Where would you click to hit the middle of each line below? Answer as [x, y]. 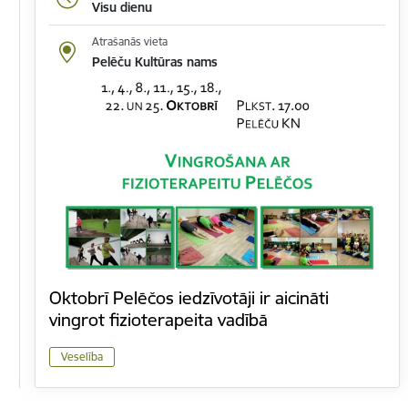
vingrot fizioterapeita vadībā [158, 320]
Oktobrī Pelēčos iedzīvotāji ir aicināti [189, 298]
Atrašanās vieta [129, 42]
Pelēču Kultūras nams [154, 62]
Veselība [82, 356]
